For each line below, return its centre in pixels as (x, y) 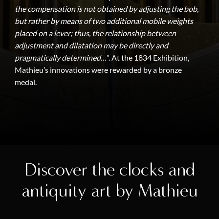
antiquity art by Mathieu (109, 191)
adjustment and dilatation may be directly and (91, 45)
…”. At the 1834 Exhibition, (145, 58)
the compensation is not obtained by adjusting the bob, (107, 9)
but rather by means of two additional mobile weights (104, 21)
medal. (26, 82)
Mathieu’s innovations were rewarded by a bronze (98, 70)
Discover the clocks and (109, 170)
